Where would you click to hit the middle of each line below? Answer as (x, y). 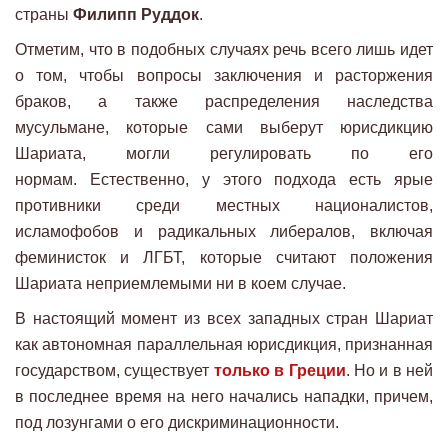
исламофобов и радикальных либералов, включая (224, 231)
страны (44, 14)
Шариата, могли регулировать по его (224, 153)
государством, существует (114, 370)
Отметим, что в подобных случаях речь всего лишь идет (224, 49)
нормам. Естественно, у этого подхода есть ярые (224, 179)
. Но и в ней (389, 370)
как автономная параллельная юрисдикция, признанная (224, 344)
